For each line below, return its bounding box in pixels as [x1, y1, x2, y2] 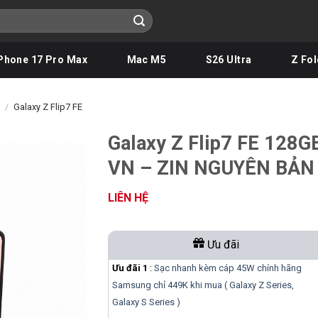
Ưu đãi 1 [111, 263, 148, 274]
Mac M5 [126, 54, 167, 65]
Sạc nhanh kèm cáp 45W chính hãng [153, 263, 302, 274]
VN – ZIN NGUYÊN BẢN [107, 157, 314, 180]
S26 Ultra [205, 54, 252, 65]
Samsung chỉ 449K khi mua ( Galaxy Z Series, [111, 280, 294, 291]
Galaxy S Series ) [111, 297, 180, 308]
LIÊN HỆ [107, 190, 148, 204]
